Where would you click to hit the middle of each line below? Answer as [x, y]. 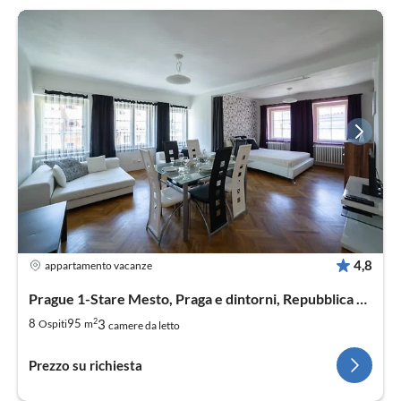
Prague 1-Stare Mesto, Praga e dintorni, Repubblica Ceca [362, 298]
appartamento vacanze [98, 266]
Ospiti [53, 324]
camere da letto [144, 325]
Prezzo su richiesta [85, 365]
